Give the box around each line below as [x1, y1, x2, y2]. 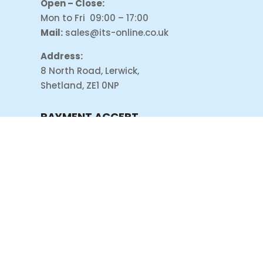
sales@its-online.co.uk [65, 26, 168, 39]
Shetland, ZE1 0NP [40, 79, 119, 92]
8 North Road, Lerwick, [40, 64, 139, 77]
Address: [40, 49, 83, 62]
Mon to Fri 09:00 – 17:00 [40, 11, 149, 24]
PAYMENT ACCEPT [40, 109, 139, 124]
